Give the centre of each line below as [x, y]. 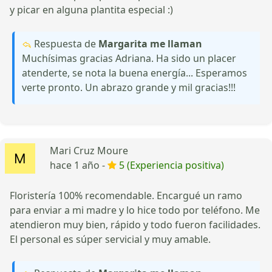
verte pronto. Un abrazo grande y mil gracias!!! [129, 87]
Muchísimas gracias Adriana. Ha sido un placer [129, 58]
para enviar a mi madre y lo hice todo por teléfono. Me [135, 210]
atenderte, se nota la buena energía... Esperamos [134, 73]
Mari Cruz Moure [89, 150]
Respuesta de [65, 43]
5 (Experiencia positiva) [172, 165]
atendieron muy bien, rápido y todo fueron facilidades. [135, 224]
